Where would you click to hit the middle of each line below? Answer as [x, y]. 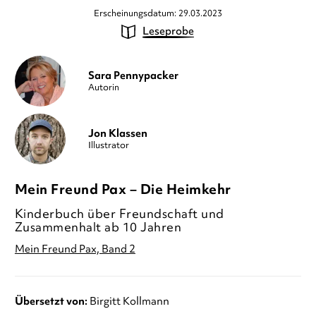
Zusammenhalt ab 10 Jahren [98, 227]
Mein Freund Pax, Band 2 [75, 249]
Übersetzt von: [51, 302]
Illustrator [108, 145]
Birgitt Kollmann [129, 302]
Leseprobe [169, 31]
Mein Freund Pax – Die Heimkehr [123, 189]
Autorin [103, 87]
